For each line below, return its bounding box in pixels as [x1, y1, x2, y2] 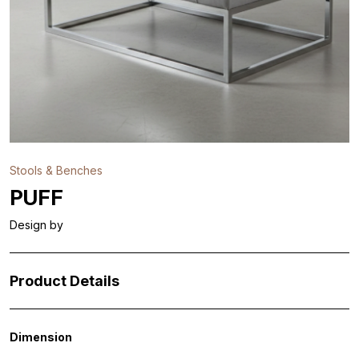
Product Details [10, 272, 119, 289]
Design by [10, 218, 63, 232]
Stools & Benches [10, 163, 103, 177]
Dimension [10, 330, 72, 344]
